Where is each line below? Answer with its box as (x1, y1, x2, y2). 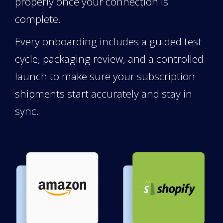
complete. (15, 11, 61, 26)
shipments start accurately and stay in (15, 86, 192, 101)
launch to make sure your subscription (15, 69, 195, 83)
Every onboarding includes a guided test (15, 34, 202, 48)
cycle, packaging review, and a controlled (15, 51, 204, 66)
